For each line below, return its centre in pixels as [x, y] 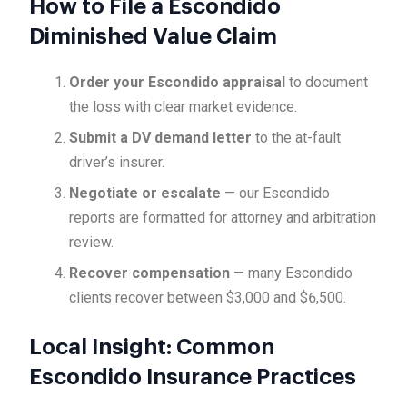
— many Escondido [292, 273]
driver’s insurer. [117, 163]
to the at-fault [297, 138]
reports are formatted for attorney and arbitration [223, 218]
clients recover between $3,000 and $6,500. [208, 298]
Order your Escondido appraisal [178, 83]
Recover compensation [150, 273]
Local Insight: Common [152, 347]
